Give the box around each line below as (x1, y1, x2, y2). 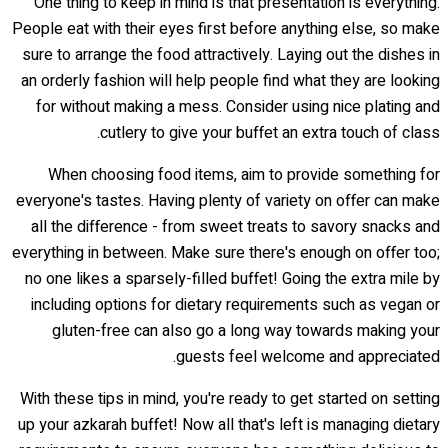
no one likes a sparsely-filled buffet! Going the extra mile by (25, 267, 440, 292)
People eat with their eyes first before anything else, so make (12, 17, 440, 42)
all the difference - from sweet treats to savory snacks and (31, 215, 440, 240)
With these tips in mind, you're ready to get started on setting (20, 387, 440, 412)
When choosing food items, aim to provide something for (48, 163, 440, 188)
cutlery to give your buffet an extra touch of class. (100, 121, 440, 146)
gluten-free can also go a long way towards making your (52, 319, 440, 344)
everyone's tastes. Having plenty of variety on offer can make (16, 189, 440, 214)
